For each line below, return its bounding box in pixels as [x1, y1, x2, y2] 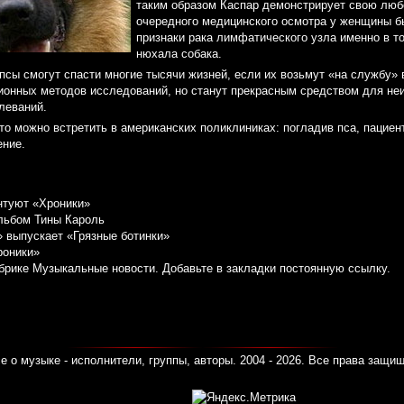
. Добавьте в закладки [155, 262, 280, 276]
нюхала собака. [136, 47, 222, 61]
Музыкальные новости [32, 262, 155, 276]
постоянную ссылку [280, 262, 387, 276]
